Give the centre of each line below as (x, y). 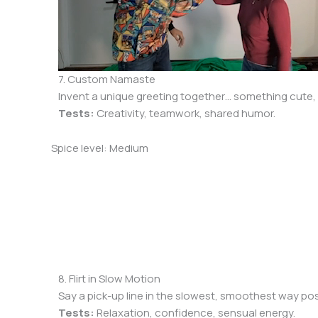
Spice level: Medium (100, 148)
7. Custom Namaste (107, 79)
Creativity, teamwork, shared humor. (185, 113)
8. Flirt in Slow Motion (110, 278)
